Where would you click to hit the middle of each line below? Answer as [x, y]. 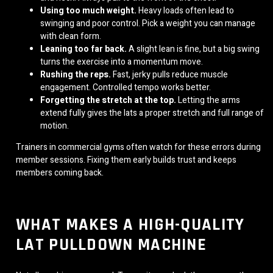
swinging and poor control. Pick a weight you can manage [148, 24]
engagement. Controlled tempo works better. [126, 88]
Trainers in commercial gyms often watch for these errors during [138, 147]
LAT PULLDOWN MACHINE [111, 245]
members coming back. [60, 173]
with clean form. [71, 37]
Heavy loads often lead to [185, 11]
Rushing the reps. [76, 75]
